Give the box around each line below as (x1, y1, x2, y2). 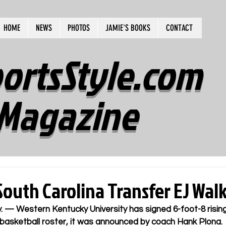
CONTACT (166, 23, 193, 33)
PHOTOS (68, 23, 90, 33)
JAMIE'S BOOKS (105, 23, 150, 33)
